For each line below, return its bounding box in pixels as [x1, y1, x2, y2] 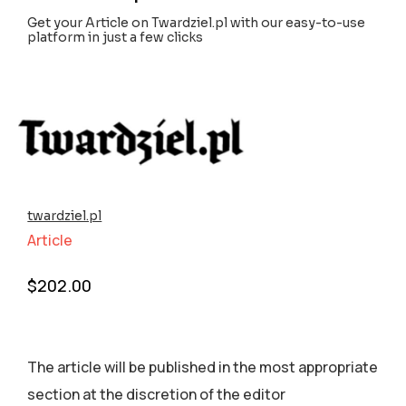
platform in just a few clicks [27, 29, 204, 46]
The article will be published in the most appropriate [27, 357, 379, 378]
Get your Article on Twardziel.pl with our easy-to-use [27, 14, 366, 32]
